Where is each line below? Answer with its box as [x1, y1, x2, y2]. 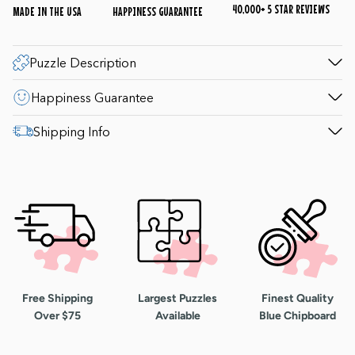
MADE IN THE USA [13, 3, 82, 18]
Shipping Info [33, 123, 110, 139]
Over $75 [33, 309, 81, 323]
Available [155, 309, 200, 323]
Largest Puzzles [138, 292, 217, 306]
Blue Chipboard [259, 309, 337, 323]
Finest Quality [261, 292, 334, 306]
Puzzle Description [29, 54, 136, 71]
